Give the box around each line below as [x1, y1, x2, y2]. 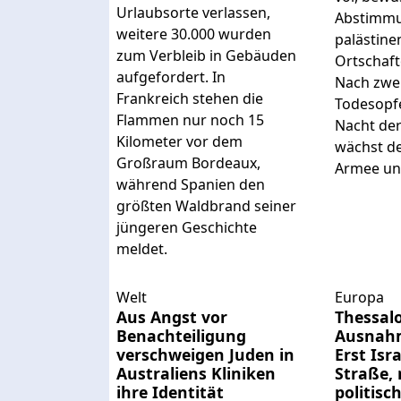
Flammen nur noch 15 [116, 110, 264, 131]
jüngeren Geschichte [116, 218, 257, 238]
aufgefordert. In [116, 67, 226, 88]
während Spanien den [116, 175, 265, 195]
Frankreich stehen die [116, 89, 263, 109]
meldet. [116, 239, 167, 260]
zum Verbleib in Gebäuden [116, 46, 296, 66]
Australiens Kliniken [116, 362, 276, 384]
